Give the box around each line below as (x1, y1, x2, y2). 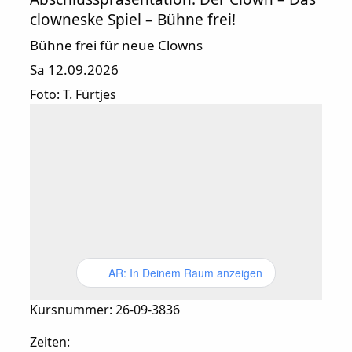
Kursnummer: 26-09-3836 (29, 300, 180, 318)
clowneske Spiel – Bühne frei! (29, 9, 236, 30)
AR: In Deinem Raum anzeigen (108, 264, 262, 280)
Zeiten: (29, 332, 70, 350)
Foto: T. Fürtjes (29, 85, 116, 103)
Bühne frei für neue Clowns (29, 35, 203, 54)
